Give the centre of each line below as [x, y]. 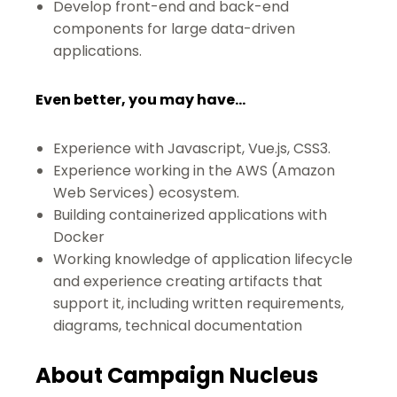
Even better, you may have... [140, 100]
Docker [79, 237]
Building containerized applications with [190, 215]
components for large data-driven [174, 29]
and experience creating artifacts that [188, 281]
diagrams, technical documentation [178, 326]
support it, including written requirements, [198, 304]
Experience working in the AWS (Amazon [194, 171]
